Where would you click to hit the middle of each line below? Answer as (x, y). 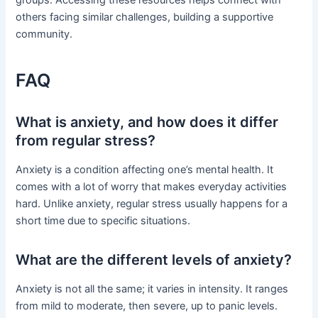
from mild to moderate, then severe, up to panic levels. (147, 306)
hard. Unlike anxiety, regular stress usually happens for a (152, 204)
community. (44, 34)
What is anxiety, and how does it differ (147, 122)
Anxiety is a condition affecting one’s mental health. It (145, 170)
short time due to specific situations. (103, 221)
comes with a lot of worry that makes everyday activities (152, 187)
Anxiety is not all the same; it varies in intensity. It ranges (152, 289)
